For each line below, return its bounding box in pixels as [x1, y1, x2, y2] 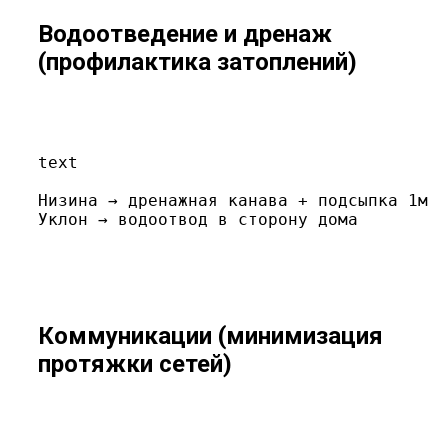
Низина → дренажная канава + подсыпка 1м [38, 191, 428, 211]
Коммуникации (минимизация [38, 322, 383, 350]
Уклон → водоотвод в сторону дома [38, 210, 358, 230]
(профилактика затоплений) [38, 48, 357, 77]
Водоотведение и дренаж [38, 20, 332, 49]
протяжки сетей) [38, 350, 232, 378]
